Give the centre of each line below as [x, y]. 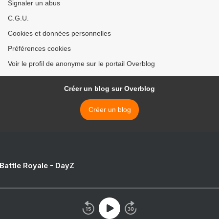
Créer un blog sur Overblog [109, 89]
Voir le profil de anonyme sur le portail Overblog [81, 64]
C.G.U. [18, 18]
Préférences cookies [39, 49]
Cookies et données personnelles [59, 33]
